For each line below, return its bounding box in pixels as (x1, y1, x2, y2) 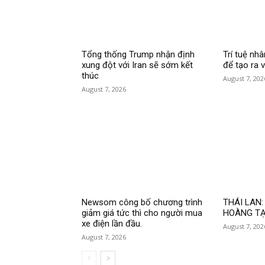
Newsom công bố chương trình (82, 197, 202, 208)
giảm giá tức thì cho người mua (82, 208, 202, 219)
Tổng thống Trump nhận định (82, 49, 195, 60)
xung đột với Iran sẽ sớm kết (82, 59, 193, 70)
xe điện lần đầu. (82, 218, 142, 230)
